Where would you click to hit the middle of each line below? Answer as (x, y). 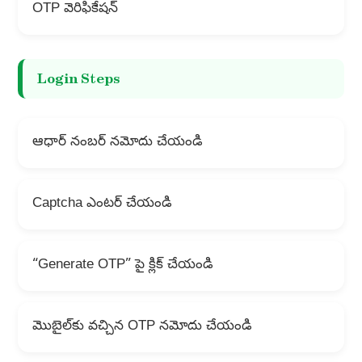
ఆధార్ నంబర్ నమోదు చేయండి (117, 143)
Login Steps (78, 79)
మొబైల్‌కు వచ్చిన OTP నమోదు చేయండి (142, 327)
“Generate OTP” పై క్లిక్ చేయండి (122, 266)
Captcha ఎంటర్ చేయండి (102, 204)
